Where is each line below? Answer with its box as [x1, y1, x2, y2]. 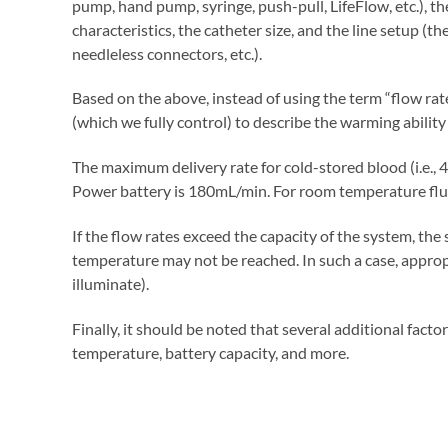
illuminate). [72, 273, 149, 293]
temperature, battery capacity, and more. [72, 342, 349, 362]
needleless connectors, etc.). [72, 43, 262, 63]
